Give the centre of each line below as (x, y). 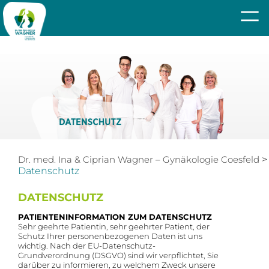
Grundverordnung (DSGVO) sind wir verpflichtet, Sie (118, 255)
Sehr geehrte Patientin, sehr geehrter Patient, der (114, 227)
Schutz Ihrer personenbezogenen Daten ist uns (110, 236)
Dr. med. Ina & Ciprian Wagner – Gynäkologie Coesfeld (139, 160)
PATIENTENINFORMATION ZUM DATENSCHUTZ (115, 217)
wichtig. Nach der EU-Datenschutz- (87, 246)
